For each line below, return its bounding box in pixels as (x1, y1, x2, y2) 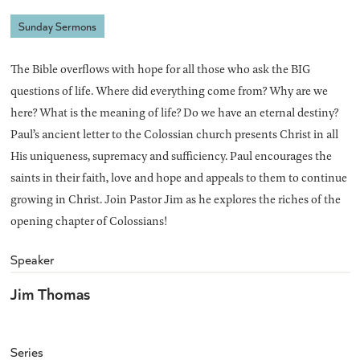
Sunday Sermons (18, 18, 96, 35)
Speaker (10, 251, 54, 268)
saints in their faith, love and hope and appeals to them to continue (10, 169, 347, 186)
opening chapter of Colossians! (10, 212, 167, 230)
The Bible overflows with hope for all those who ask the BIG (10, 60, 310, 78)
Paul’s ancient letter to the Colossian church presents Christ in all (10, 125, 338, 143)
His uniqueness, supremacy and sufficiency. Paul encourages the (10, 147, 332, 165)
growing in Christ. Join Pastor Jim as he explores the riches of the (10, 190, 341, 208)
